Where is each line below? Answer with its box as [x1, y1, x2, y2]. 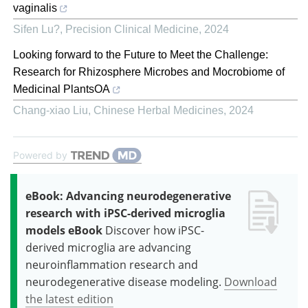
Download [224, 274, 277, 289]
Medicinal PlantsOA [13, 82, 110, 95]
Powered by [13, 148, 67, 161]
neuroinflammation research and [25, 256, 198, 272]
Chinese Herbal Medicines [93, 104, 223, 116]
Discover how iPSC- [105, 222, 204, 238]
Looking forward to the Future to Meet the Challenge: [13, 48, 268, 60]
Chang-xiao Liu [13, 104, 88, 116]
